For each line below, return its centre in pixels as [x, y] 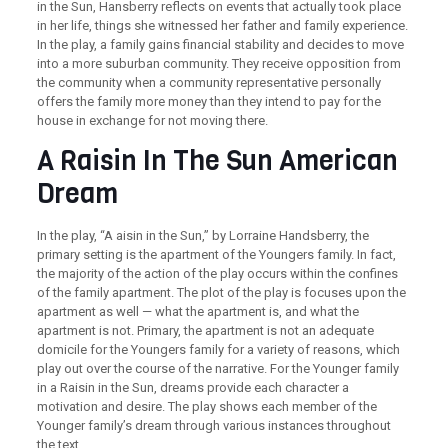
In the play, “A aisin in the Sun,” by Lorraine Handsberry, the [202, 235]
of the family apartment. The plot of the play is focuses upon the [221, 292]
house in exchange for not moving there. [152, 120]
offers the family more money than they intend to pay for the [208, 101]
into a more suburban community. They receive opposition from [218, 63]
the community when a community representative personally [208, 82]
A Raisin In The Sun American [217, 161]
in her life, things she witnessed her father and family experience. [222, 25]
